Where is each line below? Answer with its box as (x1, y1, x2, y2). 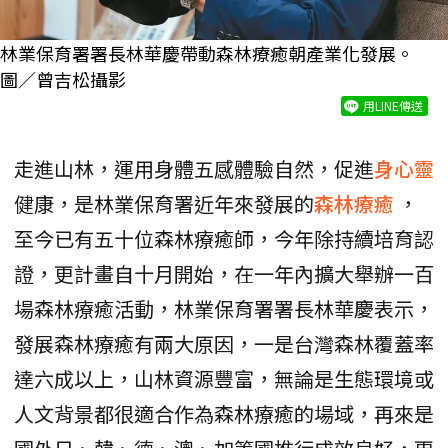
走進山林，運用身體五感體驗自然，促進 (14, 154, 374, 184)
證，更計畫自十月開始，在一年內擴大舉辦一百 (14, 259, 434, 289)
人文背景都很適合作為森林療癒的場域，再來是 (14, 399, 434, 429)
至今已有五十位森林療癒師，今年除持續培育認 (14, 224, 434, 254)
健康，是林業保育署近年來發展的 (14, 189, 314, 219)
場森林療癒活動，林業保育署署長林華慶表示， (14, 294, 434, 324)
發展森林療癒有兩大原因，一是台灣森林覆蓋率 (14, 329, 434, 359)
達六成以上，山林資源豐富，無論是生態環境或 (14, 364, 434, 394)
